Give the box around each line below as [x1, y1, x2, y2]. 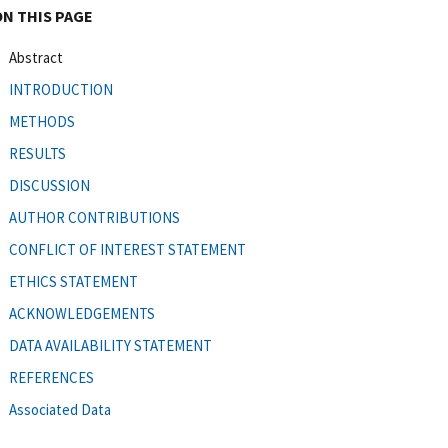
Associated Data [9, 399, 111, 419]
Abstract [9, 47, 63, 67]
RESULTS [9, 143, 66, 163]
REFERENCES [9, 367, 94, 387]
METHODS [9, 111, 75, 131]
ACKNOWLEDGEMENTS [9, 303, 155, 323]
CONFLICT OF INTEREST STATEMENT [9, 239, 246, 259]
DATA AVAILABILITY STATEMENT [9, 335, 212, 355]
